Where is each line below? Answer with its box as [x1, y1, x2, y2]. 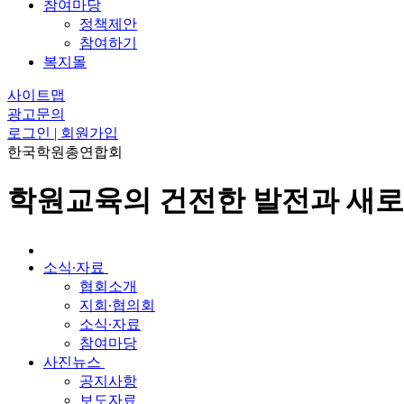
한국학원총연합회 [7, 144, 123, 160]
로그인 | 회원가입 [7, 125, 118, 141]
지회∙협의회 [79, 297, 155, 313]
